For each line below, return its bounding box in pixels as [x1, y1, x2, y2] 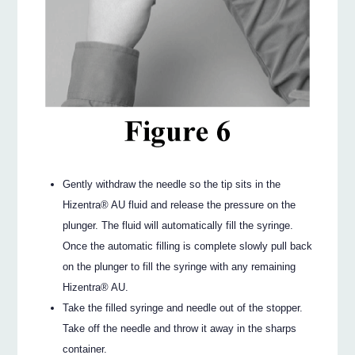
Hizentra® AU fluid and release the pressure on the [63, 199, 296, 212]
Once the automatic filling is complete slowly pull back [63, 240, 313, 253]
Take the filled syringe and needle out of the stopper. [63, 302, 303, 315]
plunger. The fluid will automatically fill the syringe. [63, 219, 294, 232]
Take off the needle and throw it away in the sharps [63, 323, 297, 335]
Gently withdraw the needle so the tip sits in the [63, 178, 281, 191]
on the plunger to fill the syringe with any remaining [63, 261, 296, 273]
